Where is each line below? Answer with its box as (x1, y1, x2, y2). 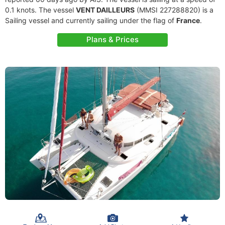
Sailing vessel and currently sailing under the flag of (5, 16, 176, 25)
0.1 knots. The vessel (5, 6, 76, 14)
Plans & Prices (86, 35, 139, 44)
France (176, 16, 200, 25)
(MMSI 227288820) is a (135, 6, 213, 14)
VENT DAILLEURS (76, 6, 135, 14)
